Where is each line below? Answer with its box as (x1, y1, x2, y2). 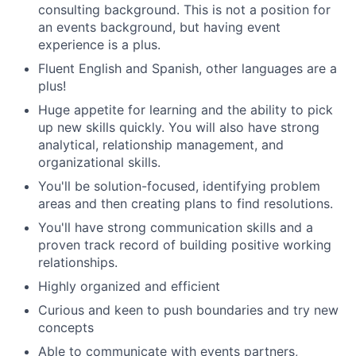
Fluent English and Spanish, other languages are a (38, 60, 337, 76)
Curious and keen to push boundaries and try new (38, 302, 339, 318)
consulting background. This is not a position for (38, 2, 331, 17)
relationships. (38, 254, 118, 270)
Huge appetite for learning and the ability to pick (38, 102, 333, 118)
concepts (38, 319, 94, 335)
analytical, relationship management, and (38, 137, 284, 153)
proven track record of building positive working (38, 237, 331, 253)
